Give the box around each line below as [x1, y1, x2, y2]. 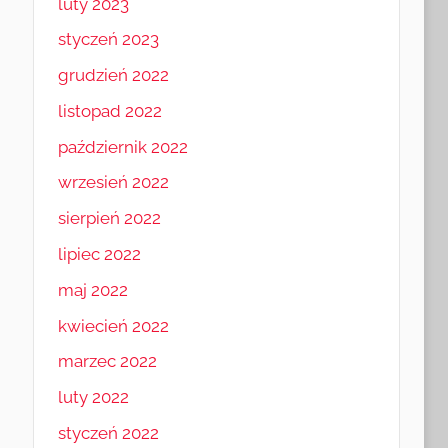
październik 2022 [57, 136, 188, 157]
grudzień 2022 [57, 65, 169, 86]
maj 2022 [57, 279, 128, 300]
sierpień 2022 [57, 208, 161, 229]
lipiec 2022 [57, 244, 141, 265]
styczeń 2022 [57, 422, 159, 443]
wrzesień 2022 [57, 172, 169, 193]
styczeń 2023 [57, 29, 159, 50]
